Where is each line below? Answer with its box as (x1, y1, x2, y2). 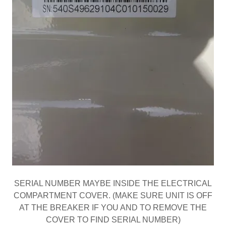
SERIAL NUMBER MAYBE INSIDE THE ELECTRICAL (14, 179, 212, 188)
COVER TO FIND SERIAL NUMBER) (45, 215, 181, 224)
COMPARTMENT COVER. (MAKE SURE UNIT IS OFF (14, 191, 212, 200)
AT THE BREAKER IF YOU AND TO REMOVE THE (19, 203, 207, 212)
